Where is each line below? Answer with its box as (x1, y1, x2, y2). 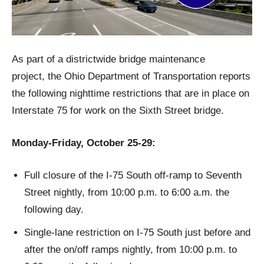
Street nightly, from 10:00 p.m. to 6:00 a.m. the (24, 186, 229, 198)
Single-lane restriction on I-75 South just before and (24, 226, 250, 238)
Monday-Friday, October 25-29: (12, 137, 156, 148)
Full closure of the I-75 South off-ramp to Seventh (24, 169, 242, 181)
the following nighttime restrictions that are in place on (12, 87, 249, 99)
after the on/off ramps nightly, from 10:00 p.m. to (24, 243, 237, 255)
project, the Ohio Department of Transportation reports (12, 70, 250, 82)
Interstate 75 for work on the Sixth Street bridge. (12, 104, 224, 116)
